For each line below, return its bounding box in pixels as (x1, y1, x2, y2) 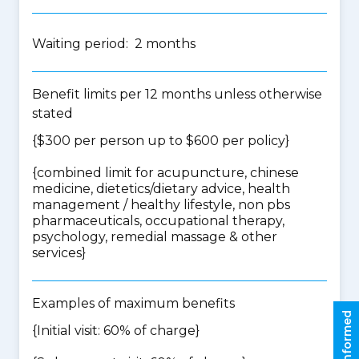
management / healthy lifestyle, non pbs (32, 197, 290, 212)
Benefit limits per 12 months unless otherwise (32, 87, 322, 102)
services (32, 245, 82, 260)
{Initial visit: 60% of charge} (32, 323, 200, 338)
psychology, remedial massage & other (32, 229, 277, 244)
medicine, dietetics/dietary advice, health (32, 181, 290, 196)
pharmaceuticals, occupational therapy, (32, 213, 284, 228)
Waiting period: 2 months (32, 36, 196, 51)
